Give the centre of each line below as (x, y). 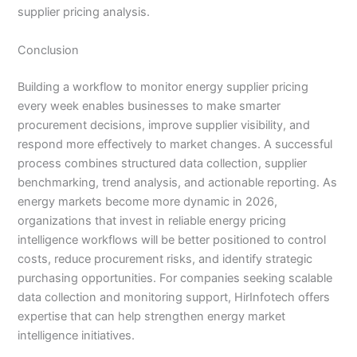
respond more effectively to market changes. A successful (175, 144)
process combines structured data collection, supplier (163, 163)
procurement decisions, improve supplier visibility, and (164, 125)
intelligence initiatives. (76, 335)
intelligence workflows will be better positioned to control (172, 239)
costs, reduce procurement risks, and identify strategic (165, 259)
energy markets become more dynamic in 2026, (148, 201)
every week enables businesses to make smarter (149, 106)
